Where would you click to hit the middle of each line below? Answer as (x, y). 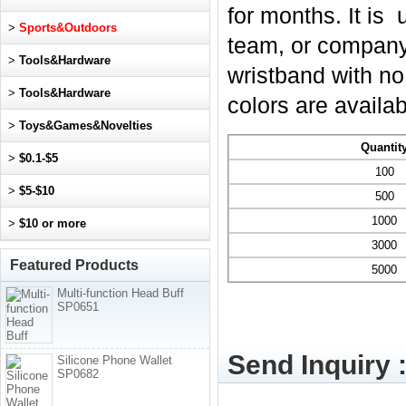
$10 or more (53, 223)
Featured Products (74, 265)
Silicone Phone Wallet (115, 360)
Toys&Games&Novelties (86, 126)
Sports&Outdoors (68, 28)
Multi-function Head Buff (121, 293)
